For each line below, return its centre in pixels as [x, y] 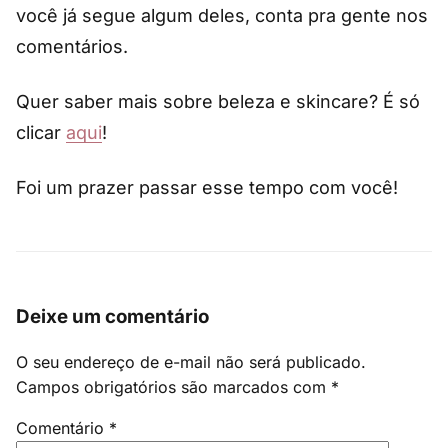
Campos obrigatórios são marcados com [173, 387]
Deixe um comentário [112, 317]
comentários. [72, 46]
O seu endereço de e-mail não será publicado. [191, 362]
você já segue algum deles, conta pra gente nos [222, 15]
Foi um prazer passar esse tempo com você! [207, 187]
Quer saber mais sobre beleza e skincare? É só [218, 101]
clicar [41, 132]
